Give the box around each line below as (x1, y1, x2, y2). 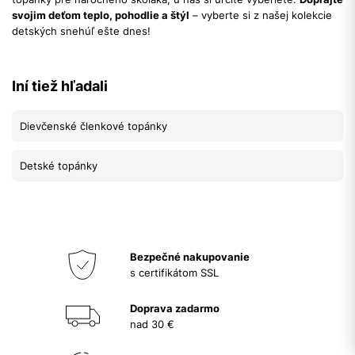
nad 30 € (130, 317, 174, 330)
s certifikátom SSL (130, 265, 219, 279)
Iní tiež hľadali (12, 77, 108, 94)
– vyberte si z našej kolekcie (189, 8, 332, 21)
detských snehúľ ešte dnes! (12, 24, 151, 37)
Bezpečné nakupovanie (130, 250, 250, 263)
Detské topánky (20, 158, 97, 172)
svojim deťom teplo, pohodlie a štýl (12, 8, 189, 21)
